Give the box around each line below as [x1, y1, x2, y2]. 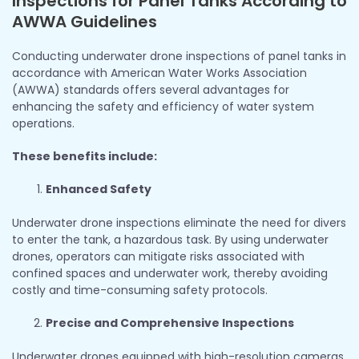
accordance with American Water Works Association [12, 64, 307, 81]
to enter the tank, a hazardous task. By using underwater [12, 231, 329, 248]
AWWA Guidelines [12, 10, 157, 33]
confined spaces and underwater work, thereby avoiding [12, 264, 328, 281]
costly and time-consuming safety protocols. [12, 281, 268, 298]
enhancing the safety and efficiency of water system [12, 98, 314, 115]
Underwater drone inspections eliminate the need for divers [12, 214, 346, 231]
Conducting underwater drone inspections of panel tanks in [12, 47, 346, 64]
